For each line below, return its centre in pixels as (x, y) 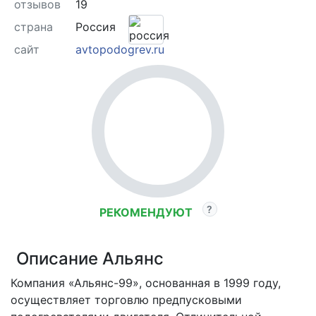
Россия (97, 27)
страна (33, 27)
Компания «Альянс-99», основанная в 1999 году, (146, 283)
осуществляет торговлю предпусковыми (126, 300)
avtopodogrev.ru (120, 50)
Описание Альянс (90, 259)
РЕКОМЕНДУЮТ (147, 213)
